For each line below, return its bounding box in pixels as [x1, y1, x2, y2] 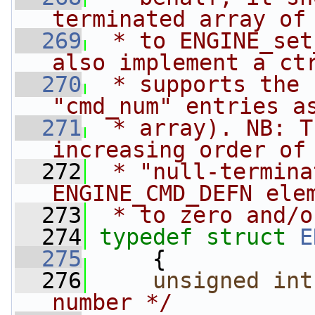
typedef [99, 224, 193, 250]
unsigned [153, 268, 259, 293]
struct [206, 224, 300, 250]
